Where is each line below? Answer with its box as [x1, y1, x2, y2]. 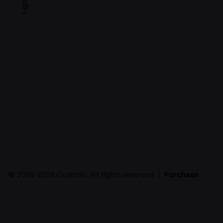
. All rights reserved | [86, 170, 164, 180]
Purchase [164, 170, 199, 180]
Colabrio [57, 170, 86, 180]
